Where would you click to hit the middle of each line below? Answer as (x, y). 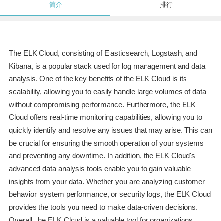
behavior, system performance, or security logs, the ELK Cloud (110, 194)
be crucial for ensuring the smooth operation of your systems (106, 143)
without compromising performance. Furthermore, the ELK (102, 105)
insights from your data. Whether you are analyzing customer (107, 182)
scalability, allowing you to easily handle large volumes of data (107, 92)
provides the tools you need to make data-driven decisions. (103, 207)
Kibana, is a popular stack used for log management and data (107, 66)
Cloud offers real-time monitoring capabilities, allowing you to (105, 117)
